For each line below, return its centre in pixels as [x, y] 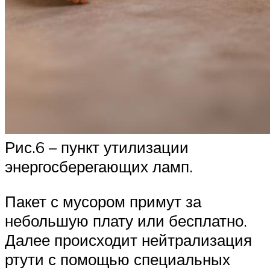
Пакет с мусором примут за [103, 201]
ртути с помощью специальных [118, 259]
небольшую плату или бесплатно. [126, 220]
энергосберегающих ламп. [99, 166]
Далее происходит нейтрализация [128, 240]
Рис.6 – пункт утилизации [97, 147]
